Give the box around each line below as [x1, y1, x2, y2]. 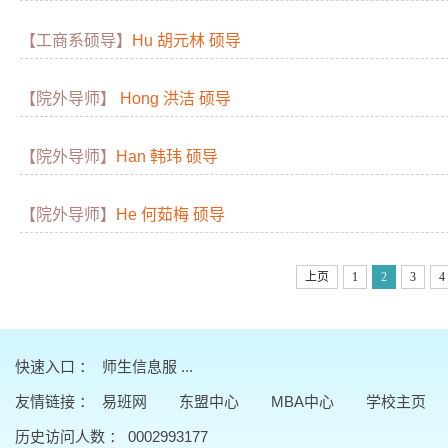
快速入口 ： [15, 358, 102, 376]
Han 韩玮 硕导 [116, 148, 218, 166]
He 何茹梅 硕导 [116, 206, 225, 224]
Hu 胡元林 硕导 [132, 32, 241, 50]
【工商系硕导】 [20, 32, 132, 50]
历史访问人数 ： [15, 428, 128, 446]
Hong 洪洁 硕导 [116, 90, 231, 108]
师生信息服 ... [102, 358, 193, 376]
